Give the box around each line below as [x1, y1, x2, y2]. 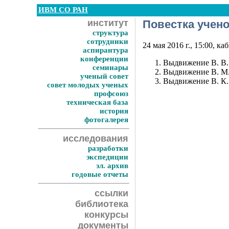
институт [87, 18, 128, 28]
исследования [63, 133, 128, 144]
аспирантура [83, 46, 128, 54]
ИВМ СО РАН [38, 6, 88, 14]
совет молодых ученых [47, 81, 128, 89]
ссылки [95, 188, 128, 198]
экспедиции [86, 153, 128, 161]
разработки [88, 144, 128, 152]
